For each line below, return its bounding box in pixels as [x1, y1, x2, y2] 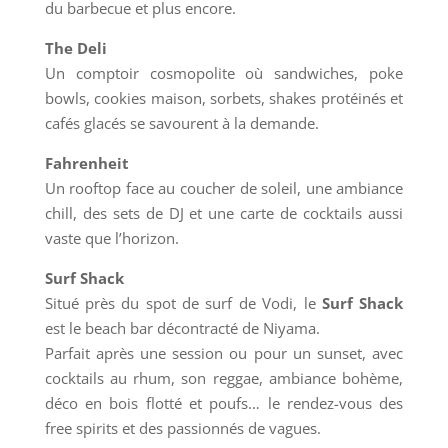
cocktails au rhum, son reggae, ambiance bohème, [44, 368, 404, 389]
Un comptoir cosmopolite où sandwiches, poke [44, 63, 404, 84]
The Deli [44, 38, 107, 59]
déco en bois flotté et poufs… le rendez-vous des [44, 393, 404, 414]
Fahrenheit [44, 153, 129, 174]
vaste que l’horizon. [44, 228, 179, 249]
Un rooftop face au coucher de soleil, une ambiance [44, 178, 404, 199]
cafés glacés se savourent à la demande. [44, 113, 319, 134]
